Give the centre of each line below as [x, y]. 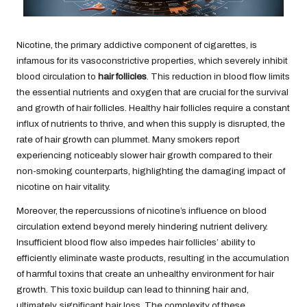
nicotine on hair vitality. [63, 186]
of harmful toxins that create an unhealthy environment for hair [145, 273]
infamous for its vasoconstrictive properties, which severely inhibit [152, 60]
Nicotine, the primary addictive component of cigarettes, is [137, 45]
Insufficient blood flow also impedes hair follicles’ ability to [136, 242]
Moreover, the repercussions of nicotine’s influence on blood [142, 210]
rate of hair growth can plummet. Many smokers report [128, 139]
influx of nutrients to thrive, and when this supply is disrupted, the [151, 123]
